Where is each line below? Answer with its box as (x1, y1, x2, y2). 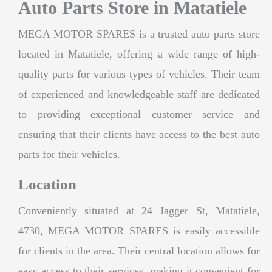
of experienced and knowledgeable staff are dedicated (18, 87, 260, 100)
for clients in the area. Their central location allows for (18, 244, 260, 257)
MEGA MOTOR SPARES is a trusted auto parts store (18, 27, 260, 40)
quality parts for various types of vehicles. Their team (18, 67, 260, 80)
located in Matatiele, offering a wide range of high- (18, 47, 260, 60)
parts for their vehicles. (18, 148, 120, 160)
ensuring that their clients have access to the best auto (18, 127, 260, 140)
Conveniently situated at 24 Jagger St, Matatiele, (18, 204, 260, 217)
